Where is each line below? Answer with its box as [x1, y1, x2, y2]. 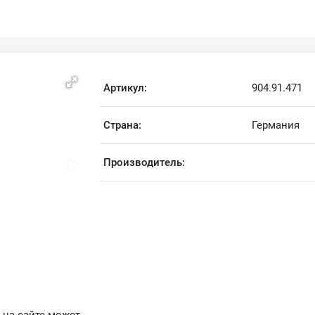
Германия [252, 119, 300, 131]
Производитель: [103, 156, 186, 169]
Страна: [103, 119, 142, 131]
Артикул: [103, 82, 148, 94]
